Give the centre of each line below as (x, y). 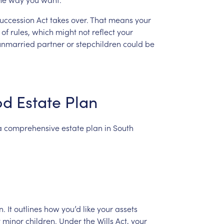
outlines (28, 208)
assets (126, 208)
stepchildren (98, 43)
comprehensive (31, 127)
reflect (103, 31)
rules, (20, 31)
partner (50, 43)
